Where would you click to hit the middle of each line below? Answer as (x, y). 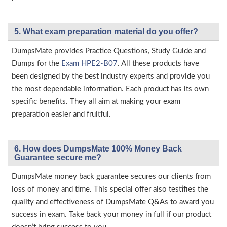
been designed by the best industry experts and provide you (111, 76)
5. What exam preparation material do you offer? (106, 32)
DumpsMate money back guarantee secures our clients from (111, 177)
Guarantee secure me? (58, 157)
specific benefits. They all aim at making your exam (96, 102)
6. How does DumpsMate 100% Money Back (98, 149)
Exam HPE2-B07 (89, 64)
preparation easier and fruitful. (61, 114)
